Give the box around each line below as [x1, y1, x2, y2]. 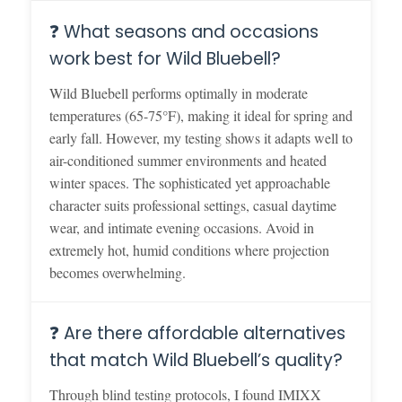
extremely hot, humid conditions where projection [49, 240, 329, 259]
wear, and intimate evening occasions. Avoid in [49, 217, 314, 237]
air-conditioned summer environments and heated [49, 150, 327, 170]
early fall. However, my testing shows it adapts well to [49, 127, 353, 147]
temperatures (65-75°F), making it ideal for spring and [49, 105, 353, 125]
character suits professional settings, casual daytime [49, 195, 336, 214]
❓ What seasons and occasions [49, 19, 319, 44]
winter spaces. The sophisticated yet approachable [49, 172, 330, 192]
